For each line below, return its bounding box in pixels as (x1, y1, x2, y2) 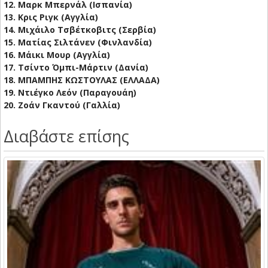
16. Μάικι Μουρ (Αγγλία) (4, 49, 110, 61)
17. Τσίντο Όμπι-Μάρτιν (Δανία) (4, 62, 148, 74)
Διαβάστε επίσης (4, 125, 129, 148)
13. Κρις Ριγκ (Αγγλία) (4, 11, 98, 23)
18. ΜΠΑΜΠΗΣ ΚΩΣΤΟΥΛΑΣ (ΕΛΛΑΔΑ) (4, 74, 160, 86)
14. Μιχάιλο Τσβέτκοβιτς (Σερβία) (4, 24, 156, 36)
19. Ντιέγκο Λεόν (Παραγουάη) (4, 87, 136, 99)
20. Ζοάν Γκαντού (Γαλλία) (4, 99, 120, 111)
